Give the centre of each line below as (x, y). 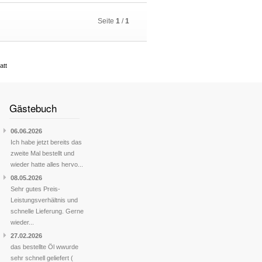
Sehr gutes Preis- (35, 189)
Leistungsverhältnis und (44, 200)
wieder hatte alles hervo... (47, 165)
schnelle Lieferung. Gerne (47, 211)
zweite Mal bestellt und (42, 154)
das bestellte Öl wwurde (44, 247)
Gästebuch (33, 108)
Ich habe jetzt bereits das (46, 142)
